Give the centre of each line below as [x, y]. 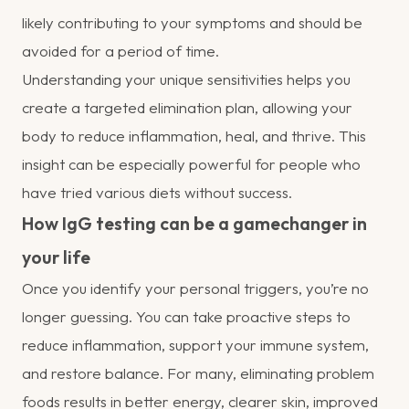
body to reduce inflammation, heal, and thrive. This [194, 135]
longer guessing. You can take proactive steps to [186, 316]
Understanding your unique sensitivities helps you [186, 79]
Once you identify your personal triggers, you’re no [195, 288]
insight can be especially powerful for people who [191, 163]
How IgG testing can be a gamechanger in [194, 223]
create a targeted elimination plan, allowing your [187, 107]
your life [56, 257]
